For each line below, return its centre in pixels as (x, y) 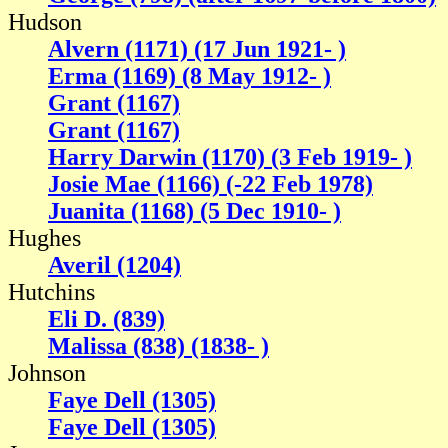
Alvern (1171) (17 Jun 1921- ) (197, 49)
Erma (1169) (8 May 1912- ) (189, 76)
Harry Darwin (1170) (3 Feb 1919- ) (230, 157)
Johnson (47, 373)
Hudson (45, 22)
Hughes (44, 238)
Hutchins (51, 292)
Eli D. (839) (106, 319)
